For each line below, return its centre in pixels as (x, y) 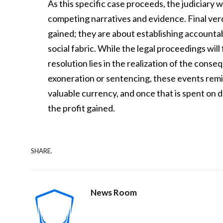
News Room (114, 193)
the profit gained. (82, 108)
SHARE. (42, 151)
